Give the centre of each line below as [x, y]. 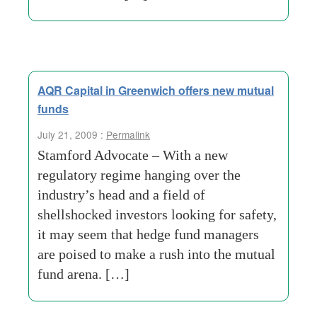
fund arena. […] [83, 274]
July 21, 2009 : [72, 134]
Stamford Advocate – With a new [133, 155]
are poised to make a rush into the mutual [156, 254]
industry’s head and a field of [121, 195]
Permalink [128, 134]
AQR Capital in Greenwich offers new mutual [156, 90]
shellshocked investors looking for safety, [157, 214]
